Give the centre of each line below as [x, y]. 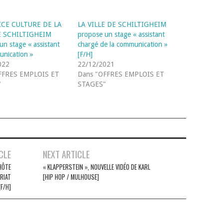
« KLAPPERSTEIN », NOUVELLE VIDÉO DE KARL [97, 167]
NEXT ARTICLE [66, 154]
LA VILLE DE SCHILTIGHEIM [122, 24]
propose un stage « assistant [121, 34]
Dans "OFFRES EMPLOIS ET [121, 74]
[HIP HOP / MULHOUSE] [71, 177]
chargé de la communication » [123, 44]
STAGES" [92, 84]
